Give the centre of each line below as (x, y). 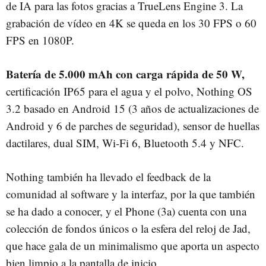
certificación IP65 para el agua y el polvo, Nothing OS (129, 91)
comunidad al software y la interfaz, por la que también (131, 194)
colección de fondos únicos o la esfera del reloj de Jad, (128, 229)
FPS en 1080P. (40, 40)
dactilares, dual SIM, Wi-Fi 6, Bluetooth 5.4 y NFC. (125, 143)
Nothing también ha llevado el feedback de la (108, 177)
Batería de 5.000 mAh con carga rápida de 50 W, (125, 74)
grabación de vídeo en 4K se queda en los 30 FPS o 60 (131, 23)
